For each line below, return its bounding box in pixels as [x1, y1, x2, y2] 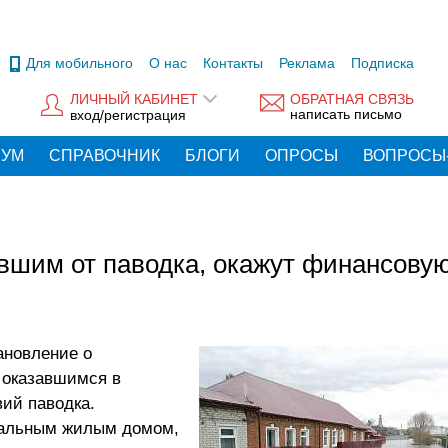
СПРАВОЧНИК [49, 147, 160, 164]
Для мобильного [26, 55, 133, 71]
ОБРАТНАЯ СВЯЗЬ [290, 91, 414, 108]
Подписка [351, 55, 414, 71]
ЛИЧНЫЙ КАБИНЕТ [70, 91, 198, 108]
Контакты [203, 55, 263, 71]
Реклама [279, 55, 335, 71]
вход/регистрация [70, 106, 186, 123]
